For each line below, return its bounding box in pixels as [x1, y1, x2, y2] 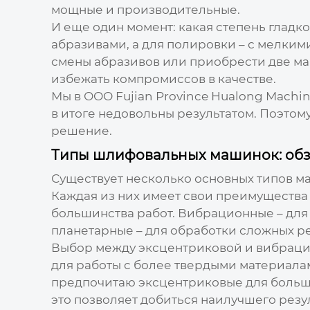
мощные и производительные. [51, 2, 240, 17]
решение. [51, 123, 112, 138]
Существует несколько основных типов [51, 171, 295, 185]
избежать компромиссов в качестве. [51, 71, 276, 86]
